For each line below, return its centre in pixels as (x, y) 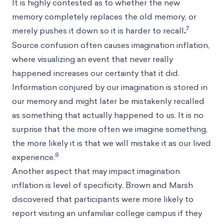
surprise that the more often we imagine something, (110, 129)
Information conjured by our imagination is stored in (110, 87)
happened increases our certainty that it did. (96, 73)
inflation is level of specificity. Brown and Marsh (102, 185)
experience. (33, 157)
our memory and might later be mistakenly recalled (108, 101)
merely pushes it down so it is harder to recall (98, 30)
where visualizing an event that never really (92, 59)
